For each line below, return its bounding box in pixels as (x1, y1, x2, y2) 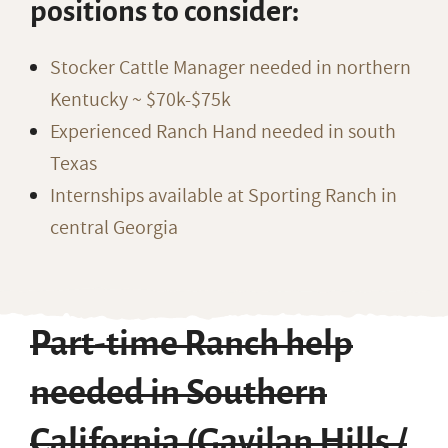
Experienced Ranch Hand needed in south (50, 118, 396, 146)
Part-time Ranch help (30, 325, 353, 363)
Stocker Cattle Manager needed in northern (50, 54, 411, 82)
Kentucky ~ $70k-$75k (50, 86, 231, 114)
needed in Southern (30, 374, 327, 412)
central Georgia (50, 214, 178, 242)
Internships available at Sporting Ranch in (50, 182, 397, 210)
